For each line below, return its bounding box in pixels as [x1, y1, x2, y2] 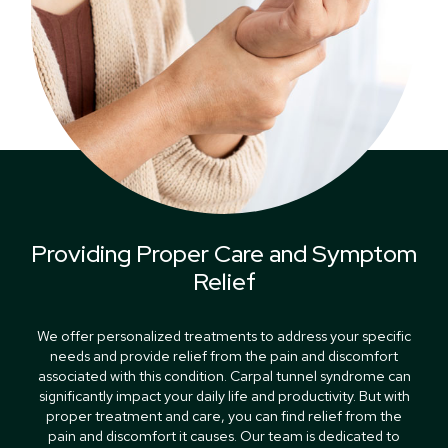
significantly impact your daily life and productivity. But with [38, 385, 410, 405]
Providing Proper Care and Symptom [31, 237, 417, 269]
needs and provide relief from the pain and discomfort [50, 345, 398, 365]
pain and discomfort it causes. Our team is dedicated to [48, 425, 400, 445]
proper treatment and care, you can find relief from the [46, 405, 402, 425]
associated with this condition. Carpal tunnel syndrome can [37, 365, 411, 385]
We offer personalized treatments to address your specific [37, 325, 411, 345]
